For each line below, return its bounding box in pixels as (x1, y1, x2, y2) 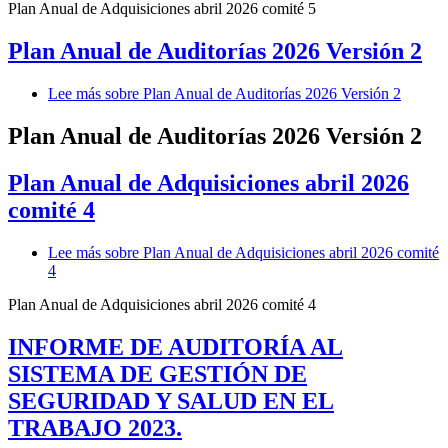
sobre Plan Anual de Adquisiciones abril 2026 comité (101, 244, 439, 261)
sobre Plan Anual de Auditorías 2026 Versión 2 (101, 85, 401, 103)
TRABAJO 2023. (8, 414, 182, 441)
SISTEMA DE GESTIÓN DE (8, 360, 307, 387)
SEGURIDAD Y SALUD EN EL (8, 387, 334, 414)
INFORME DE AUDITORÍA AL (8, 333, 343, 360)
